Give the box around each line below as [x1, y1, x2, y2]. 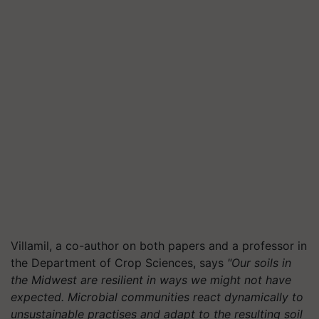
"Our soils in [227, 255, 291, 270]
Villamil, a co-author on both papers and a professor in [11, 238, 307, 253]
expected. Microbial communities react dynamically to [11, 289, 303, 304]
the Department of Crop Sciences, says [11, 255, 227, 270]
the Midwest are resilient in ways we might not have [11, 272, 291, 287]
